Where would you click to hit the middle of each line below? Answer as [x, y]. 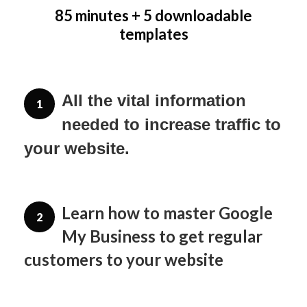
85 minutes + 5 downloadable [153, 15]
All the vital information [154, 100]
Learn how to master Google [167, 213]
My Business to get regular [162, 236]
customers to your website [124, 259]
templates [153, 34]
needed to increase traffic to [171, 124]
